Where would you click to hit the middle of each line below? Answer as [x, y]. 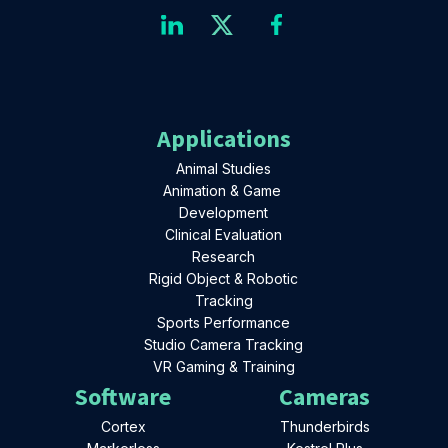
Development [224, 212]
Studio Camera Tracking [224, 344]
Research [224, 256]
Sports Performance [224, 322]
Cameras [325, 396]
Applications [223, 138]
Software [123, 396]
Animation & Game [223, 190]
